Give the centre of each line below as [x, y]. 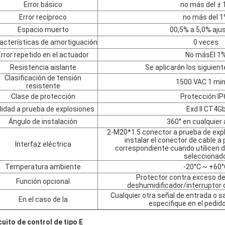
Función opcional [43, 181]
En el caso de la [43, 199]
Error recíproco [43, 17]
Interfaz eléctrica [43, 144]
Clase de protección [43, 96]
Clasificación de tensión [43, 78]
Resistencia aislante [43, 67]
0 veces [206, 42]
